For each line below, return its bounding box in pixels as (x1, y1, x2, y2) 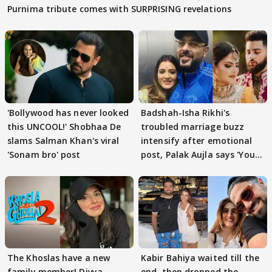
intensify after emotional (141, 134, 253, 146)
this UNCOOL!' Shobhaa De (7, 120, 121, 132)
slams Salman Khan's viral (7, 134, 120, 146)
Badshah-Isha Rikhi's (141, 106, 229, 118)
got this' (141, 162, 177, 174)
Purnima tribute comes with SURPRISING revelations (7, 3, 231, 15)
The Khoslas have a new (7, 251, 110, 263)
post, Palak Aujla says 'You (141, 148, 255, 160)
